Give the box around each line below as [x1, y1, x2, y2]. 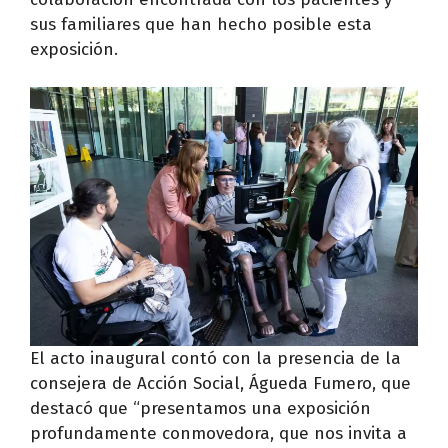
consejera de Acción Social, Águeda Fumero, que [30, 372, 411, 394]
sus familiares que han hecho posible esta [30, 13, 372, 35]
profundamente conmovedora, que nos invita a [30, 422, 407, 444]
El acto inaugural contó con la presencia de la [30, 347, 401, 369]
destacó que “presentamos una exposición [30, 397, 371, 419]
